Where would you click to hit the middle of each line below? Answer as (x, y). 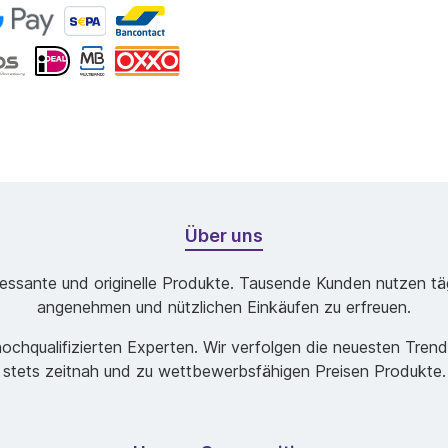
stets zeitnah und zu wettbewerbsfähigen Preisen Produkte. (224, 371)
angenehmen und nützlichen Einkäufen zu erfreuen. (224, 307)
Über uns (224, 235)
